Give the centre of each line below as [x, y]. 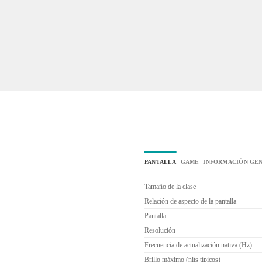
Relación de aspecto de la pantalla [190, 201]
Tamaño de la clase [170, 187]
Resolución [160, 231]
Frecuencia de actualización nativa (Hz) [198, 245]
